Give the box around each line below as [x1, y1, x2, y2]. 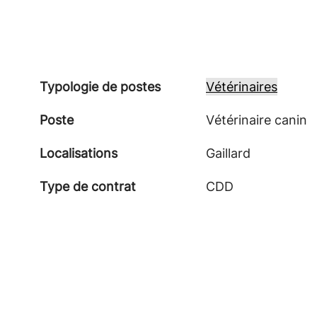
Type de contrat [40, 179, 136, 194]
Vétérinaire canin [206, 113, 307, 127]
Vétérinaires [206, 79, 277, 94]
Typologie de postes [40, 79, 161, 94]
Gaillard [206, 146, 250, 161]
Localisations [40, 146, 117, 161]
